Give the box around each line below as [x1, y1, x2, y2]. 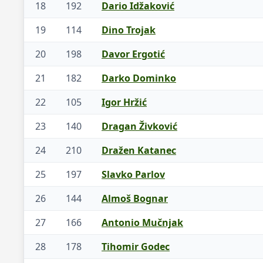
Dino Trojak [102, 23, 156, 37]
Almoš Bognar [102, 192, 168, 205]
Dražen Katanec [102, 144, 176, 157]
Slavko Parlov [102, 168, 165, 181]
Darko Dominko [102, 72, 176, 85]
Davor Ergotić [102, 48, 165, 61]
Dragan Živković [102, 120, 177, 133]
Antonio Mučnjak [102, 216, 183, 230]
